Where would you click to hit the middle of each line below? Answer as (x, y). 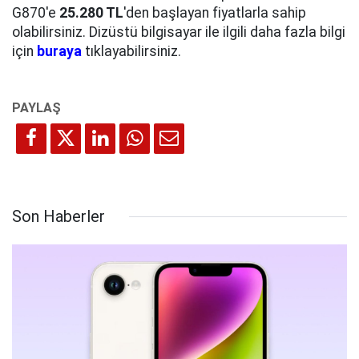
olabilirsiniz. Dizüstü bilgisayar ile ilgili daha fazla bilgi (179, 32)
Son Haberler (58, 217)
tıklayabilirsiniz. (131, 52)
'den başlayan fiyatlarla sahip (215, 13)
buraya (59, 52)
